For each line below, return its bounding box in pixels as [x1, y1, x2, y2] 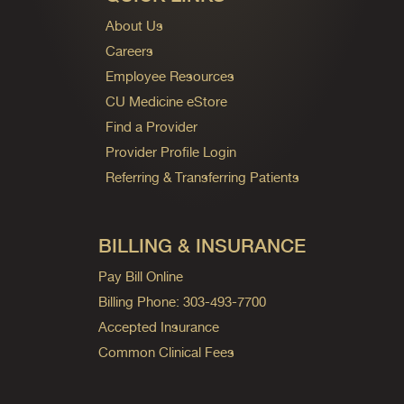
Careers [105, 42, 153, 59]
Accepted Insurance [98, 318, 219, 335]
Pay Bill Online [98, 268, 183, 284]
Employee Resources [105, 68, 234, 84]
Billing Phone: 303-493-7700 [98, 293, 266, 309]
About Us [105, 17, 163, 33]
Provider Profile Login [105, 143, 236, 160]
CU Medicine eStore [105, 93, 227, 109]
